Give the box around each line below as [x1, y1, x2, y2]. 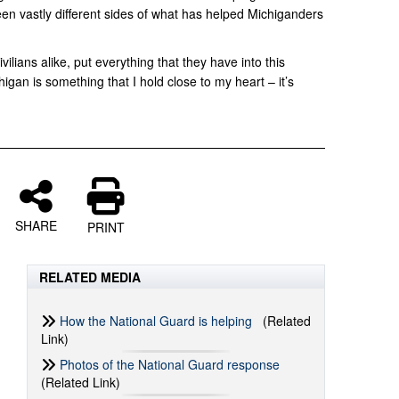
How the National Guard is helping [60, 312, 253, 330]
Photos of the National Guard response [60, 355, 281, 373]
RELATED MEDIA [39, 268, 142, 286]
